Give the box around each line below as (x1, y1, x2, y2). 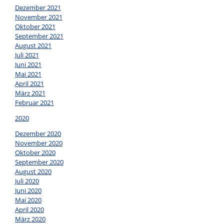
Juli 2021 (14, 50, 39, 60)
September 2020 (14, 157, 63, 167)
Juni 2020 (14, 186, 41, 195)
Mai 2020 (14, 195, 41, 205)
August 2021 (14, 41, 51, 50)
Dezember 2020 (14, 129, 61, 138)
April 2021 (14, 79, 44, 88)
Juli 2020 (14, 176, 39, 186)
